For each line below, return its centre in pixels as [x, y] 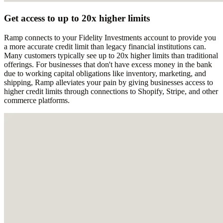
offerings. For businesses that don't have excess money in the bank [108, 65]
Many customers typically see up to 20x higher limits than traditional [111, 56]
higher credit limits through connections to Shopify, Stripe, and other [111, 92]
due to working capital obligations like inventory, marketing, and [105, 74]
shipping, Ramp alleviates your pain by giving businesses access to [109, 83]
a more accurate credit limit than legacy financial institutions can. [105, 47]
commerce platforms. [37, 101]
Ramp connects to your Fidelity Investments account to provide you [110, 38]
